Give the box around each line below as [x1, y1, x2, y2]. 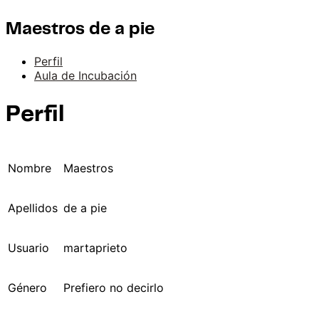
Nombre [8, 160, 51, 175]
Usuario [8, 240, 49, 255]
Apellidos [8, 200, 58, 215]
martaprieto [63, 240, 127, 255]
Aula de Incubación [34, 68, 137, 83]
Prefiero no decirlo [63, 280, 164, 295]
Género [8, 280, 47, 295]
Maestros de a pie [6, 21, 155, 38]
